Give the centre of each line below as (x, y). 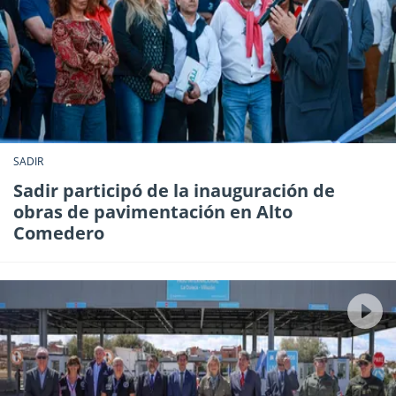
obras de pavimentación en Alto (153, 212)
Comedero (59, 233)
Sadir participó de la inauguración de (174, 191)
